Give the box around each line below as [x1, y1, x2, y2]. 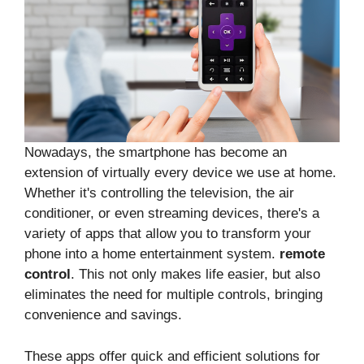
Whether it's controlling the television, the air [24, 185, 294, 201]
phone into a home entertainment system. [24, 246, 279, 262]
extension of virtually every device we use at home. [24, 165, 336, 181]
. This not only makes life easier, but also [71, 266, 320, 283]
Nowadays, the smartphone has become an [24, 145, 287, 161]
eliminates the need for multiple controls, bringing [24, 287, 323, 303]
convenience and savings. [24, 307, 182, 323]
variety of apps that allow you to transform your [24, 226, 311, 242]
